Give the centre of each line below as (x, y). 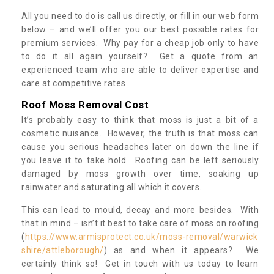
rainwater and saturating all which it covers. (113, 187)
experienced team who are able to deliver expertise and (140, 69)
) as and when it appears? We (181, 250)
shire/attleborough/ (63, 250)
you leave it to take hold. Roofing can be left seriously (140, 160)
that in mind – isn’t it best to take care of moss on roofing (140, 223)
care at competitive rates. (75, 83)
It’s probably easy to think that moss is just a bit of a (140, 120)
